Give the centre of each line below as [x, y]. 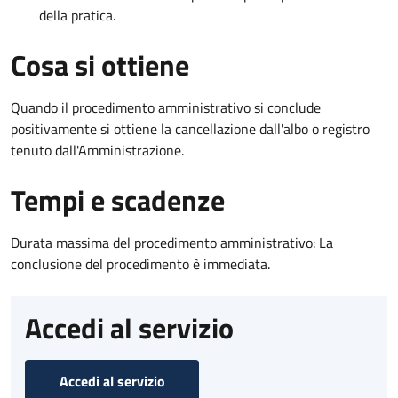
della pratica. [77, 15]
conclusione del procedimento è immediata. [140, 263]
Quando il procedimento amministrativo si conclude [166, 107]
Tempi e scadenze [118, 199]
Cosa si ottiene [100, 64]
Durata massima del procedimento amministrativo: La [172, 242]
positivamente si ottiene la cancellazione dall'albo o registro [190, 128]
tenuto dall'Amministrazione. [97, 150]
